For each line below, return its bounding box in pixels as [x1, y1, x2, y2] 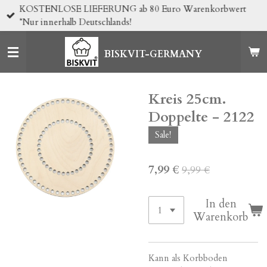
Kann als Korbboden [148, 252, 228, 265]
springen [5, 33, 42, 43]
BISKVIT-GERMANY [104, 48, 202, 61]
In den [205, 195, 237, 212]
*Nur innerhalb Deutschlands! [19, 15, 132, 28]
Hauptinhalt [5, 20, 54, 30]
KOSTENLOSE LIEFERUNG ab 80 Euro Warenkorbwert [19, 2, 247, 15]
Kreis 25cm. [148, 89, 226, 109]
